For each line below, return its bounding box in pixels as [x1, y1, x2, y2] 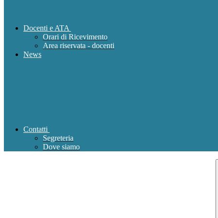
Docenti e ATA [23, 24, 69, 33]
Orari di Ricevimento [43, 33, 108, 41]
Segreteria [43, 134, 73, 143]
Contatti [23, 125, 48, 134]
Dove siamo [43, 143, 80, 151]
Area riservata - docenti [43, 41, 114, 50]
